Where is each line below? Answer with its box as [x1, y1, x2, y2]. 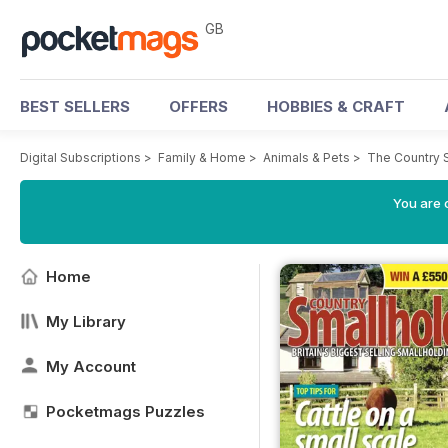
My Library [46, 312, 126, 331]
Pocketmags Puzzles [46, 402, 205, 421]
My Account [46, 357, 136, 376]
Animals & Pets [263, 150, 350, 165]
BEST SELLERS [20, 97, 130, 116]
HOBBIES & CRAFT [267, 97, 405, 116]
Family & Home [158, 150, 246, 165]
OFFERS [169, 97, 228, 116]
